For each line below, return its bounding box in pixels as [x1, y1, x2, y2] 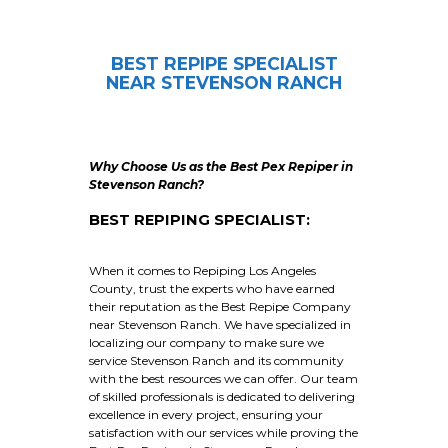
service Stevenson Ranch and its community [89, 353, 344, 368]
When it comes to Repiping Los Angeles [89, 263, 316, 278]
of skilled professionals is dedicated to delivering [89, 389, 355, 404]
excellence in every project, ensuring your [89, 407, 323, 422]
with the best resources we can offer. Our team [89, 371, 358, 386]
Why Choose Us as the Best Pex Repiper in [89, 158, 353, 174]
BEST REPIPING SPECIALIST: [89, 210, 310, 229]
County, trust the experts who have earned [89, 281, 335, 296]
